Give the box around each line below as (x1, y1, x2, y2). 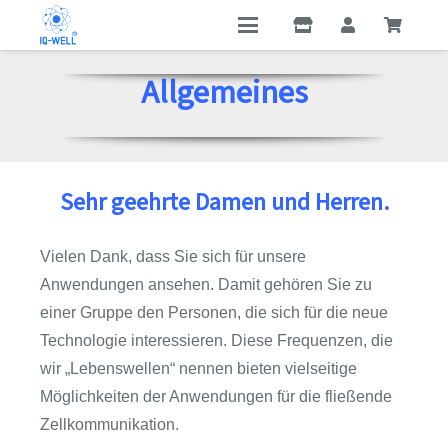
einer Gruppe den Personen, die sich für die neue (40, 304, 388, 321)
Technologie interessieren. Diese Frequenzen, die (40, 332, 393, 349)
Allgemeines (140, 73, 308, 114)
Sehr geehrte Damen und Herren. (59, 187, 389, 218)
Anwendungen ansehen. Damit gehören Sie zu (40, 276, 372, 293)
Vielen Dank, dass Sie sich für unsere (40, 248, 306, 265)
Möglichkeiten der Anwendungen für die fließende (40, 388, 392, 405)
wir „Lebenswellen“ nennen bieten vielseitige (40, 360, 357, 377)
